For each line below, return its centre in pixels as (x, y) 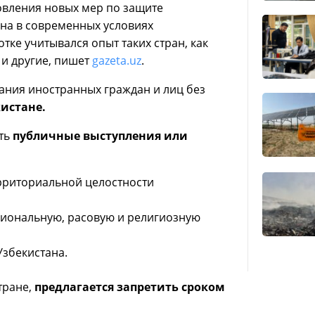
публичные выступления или (100, 136)
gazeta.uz (117, 61)
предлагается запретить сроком (130, 287)
